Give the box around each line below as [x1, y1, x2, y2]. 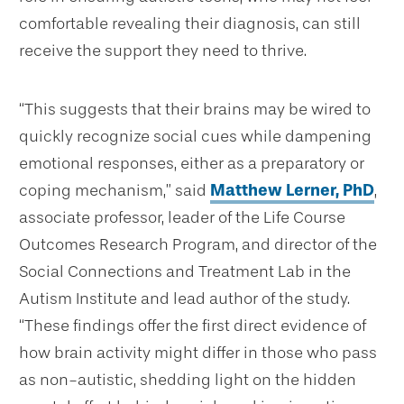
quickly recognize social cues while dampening [19, 126, 372, 147]
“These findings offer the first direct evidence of [19, 316, 366, 336]
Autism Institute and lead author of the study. [19, 289, 350, 309]
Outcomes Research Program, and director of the [19, 234, 377, 255]
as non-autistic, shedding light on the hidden [19, 370, 356, 390]
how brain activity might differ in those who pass [19, 343, 377, 363]
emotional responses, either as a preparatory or [19, 153, 364, 174]
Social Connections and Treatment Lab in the [19, 262, 351, 282]
